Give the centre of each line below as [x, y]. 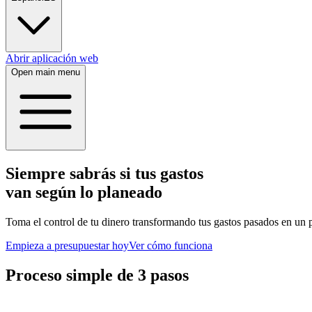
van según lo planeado [84, 192]
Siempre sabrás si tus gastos [104, 173]
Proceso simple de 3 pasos [97, 275]
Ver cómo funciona [171, 245]
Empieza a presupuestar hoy [67, 245]
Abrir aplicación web [52, 58]
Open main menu [46, 72]
